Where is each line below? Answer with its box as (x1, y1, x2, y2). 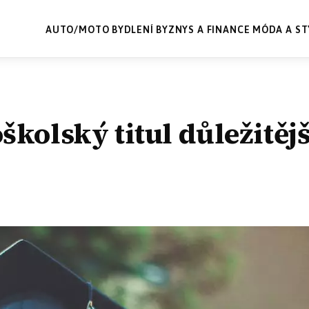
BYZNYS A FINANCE (156, 23, 250, 35)
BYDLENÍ (111, 23, 154, 35)
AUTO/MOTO (45, 23, 110, 35)
